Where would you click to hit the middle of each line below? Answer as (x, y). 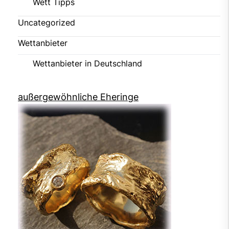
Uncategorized (47, 22)
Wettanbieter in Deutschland (87, 63)
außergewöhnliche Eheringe (78, 97)
